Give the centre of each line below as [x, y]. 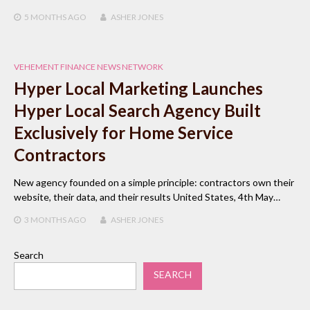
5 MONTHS [45, 17]
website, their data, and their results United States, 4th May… [147, 197]
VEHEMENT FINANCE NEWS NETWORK [89, 67]
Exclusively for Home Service [124, 133]
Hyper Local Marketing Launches [138, 89]
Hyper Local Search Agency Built [137, 111]
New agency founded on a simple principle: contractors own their [154, 183]
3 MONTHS [45, 220]
